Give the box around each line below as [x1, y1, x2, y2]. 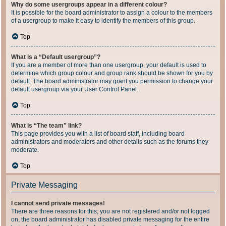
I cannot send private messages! [11, 200, 105, 207]
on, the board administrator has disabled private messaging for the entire [11, 216, 209, 223]
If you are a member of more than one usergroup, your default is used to [11, 62, 206, 69]
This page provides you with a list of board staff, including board [11, 130, 185, 137]
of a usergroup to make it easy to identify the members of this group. [11, 17, 195, 24]
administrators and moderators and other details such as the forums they [11, 138, 208, 145]
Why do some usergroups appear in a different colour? [11, 1, 167, 8]
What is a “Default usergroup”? [11, 53, 100, 61]
